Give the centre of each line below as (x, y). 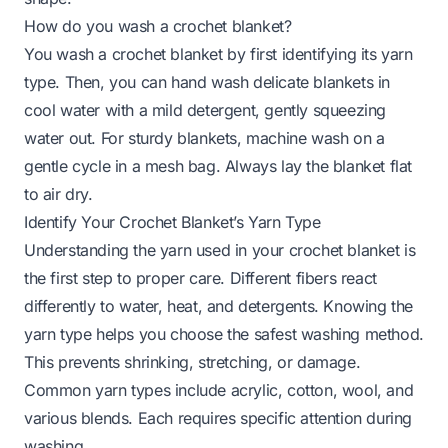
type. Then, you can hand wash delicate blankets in (207, 81)
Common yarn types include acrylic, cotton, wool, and (219, 389)
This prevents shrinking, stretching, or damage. (192, 361)
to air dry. (58, 193)
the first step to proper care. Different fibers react (200, 277)
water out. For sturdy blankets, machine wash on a (204, 137)
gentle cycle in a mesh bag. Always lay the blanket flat (218, 165)
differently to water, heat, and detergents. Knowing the (219, 305)
